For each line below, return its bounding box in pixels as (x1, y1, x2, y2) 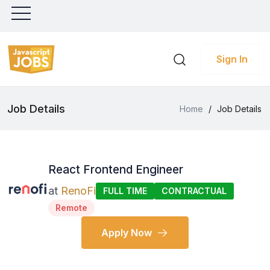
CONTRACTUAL (162, 186, 227, 196)
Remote (55, 202, 87, 213)
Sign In (216, 53, 248, 65)
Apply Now (101, 227, 152, 239)
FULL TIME (103, 186, 147, 196)
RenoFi (61, 184, 96, 197)
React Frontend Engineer (48, 163, 183, 177)
